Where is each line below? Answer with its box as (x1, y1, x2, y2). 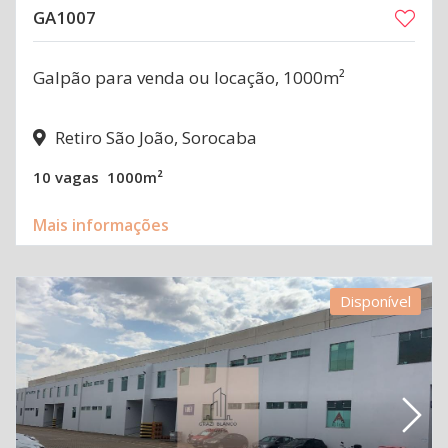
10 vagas (33, 167, 99, 187)
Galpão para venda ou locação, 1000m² (33, 65, 345, 89)
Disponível (340, 291, 411, 311)
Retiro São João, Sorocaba (51, 125, 257, 149)
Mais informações (33, 214, 169, 236)
